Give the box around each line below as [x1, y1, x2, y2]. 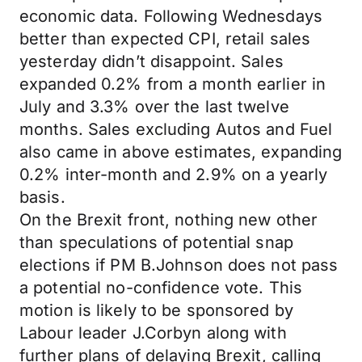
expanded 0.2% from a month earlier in [19, 74, 326, 94]
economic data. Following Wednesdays [19, 6, 322, 26]
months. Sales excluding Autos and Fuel [19, 120, 333, 139]
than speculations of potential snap [19, 233, 293, 252]
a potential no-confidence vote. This [19, 278, 303, 297]
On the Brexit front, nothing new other [19, 210, 318, 229]
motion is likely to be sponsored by [19, 301, 293, 320]
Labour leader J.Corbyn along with [19, 323, 287, 343]
